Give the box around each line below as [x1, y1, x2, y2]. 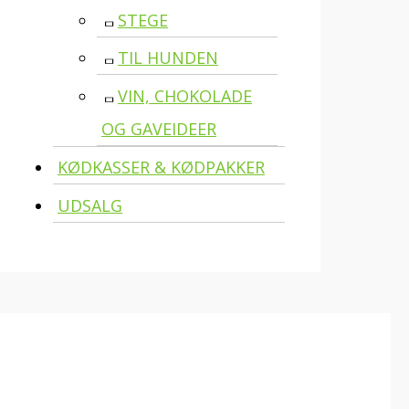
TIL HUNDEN [118, 47, 218, 69]
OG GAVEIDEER [101, 117, 216, 140]
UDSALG [58, 194, 122, 216]
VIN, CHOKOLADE [118, 84, 252, 107]
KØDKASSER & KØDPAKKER [58, 156, 265, 179]
